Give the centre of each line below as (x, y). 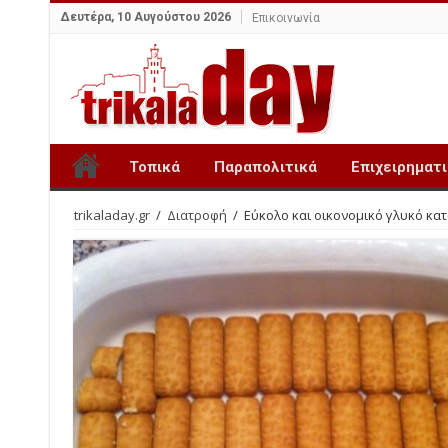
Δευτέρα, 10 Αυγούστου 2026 (145, 17)
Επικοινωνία (285, 18)
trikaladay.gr (111, 215)
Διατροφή (196, 215)
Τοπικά (154, 167)
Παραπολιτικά (265, 167)
